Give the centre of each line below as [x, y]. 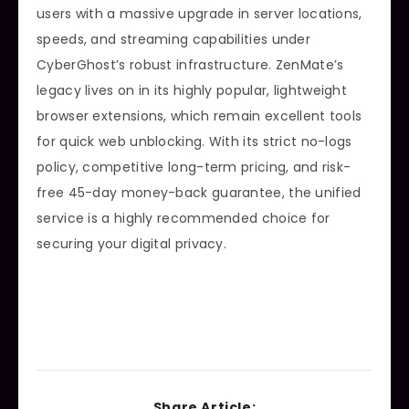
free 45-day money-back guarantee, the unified [199, 193]
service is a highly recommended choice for [184, 219]
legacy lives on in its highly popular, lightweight [192, 91]
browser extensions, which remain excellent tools [199, 116]
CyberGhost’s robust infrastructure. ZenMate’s [190, 65]
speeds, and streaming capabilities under [173, 40]
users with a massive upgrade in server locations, [199, 14]
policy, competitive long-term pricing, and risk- [194, 168]
